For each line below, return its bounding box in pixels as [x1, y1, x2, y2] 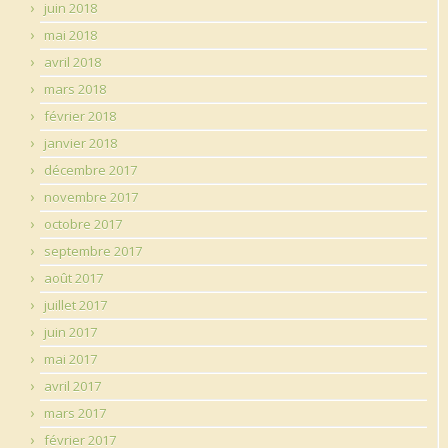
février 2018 [44, 106, 116, 125]
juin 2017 [44, 322, 97, 341]
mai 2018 [44, 25, 97, 44]
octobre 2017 [44, 214, 122, 233]
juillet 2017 [44, 295, 107, 314]
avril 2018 [44, 52, 101, 71]
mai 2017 [44, 349, 97, 368]
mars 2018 [44, 79, 106, 98]
